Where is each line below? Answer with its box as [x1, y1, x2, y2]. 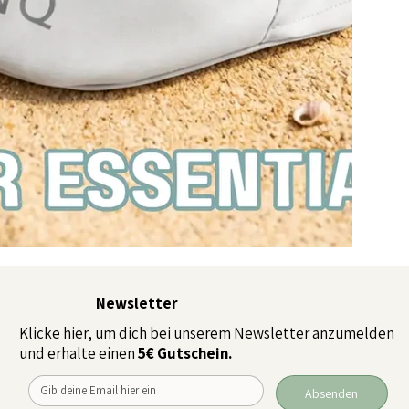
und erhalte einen [19, 343, 136, 364]
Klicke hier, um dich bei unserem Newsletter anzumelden [19, 323, 395, 344]
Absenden [305, 384, 359, 402]
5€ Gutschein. [135, 343, 233, 364]
